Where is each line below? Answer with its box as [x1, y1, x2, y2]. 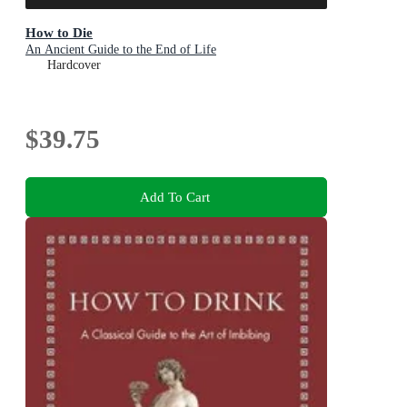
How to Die [25, 25, 93, 41]
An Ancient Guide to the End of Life [25, 43, 216, 57]
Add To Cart [139, 188, 210, 204]
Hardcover [47, 58, 101, 73]
